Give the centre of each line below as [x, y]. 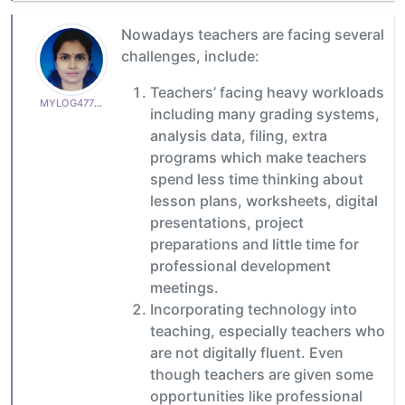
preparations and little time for [254, 244]
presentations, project [227, 222]
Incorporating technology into [254, 309]
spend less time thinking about [257, 179]
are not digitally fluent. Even [247, 352]
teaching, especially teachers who [268, 330]
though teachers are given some [262, 374]
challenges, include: [190, 56]
